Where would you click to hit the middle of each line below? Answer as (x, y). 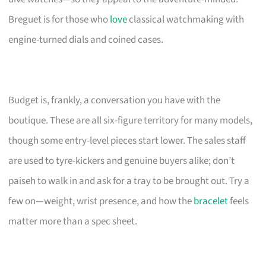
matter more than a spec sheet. (73, 221)
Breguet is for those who (59, 19)
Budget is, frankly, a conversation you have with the (115, 100)
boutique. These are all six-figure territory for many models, (131, 120)
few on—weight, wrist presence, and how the (101, 201)
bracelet (211, 201)
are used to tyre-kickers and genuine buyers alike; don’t (122, 161)
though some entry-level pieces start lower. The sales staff (127, 140)
